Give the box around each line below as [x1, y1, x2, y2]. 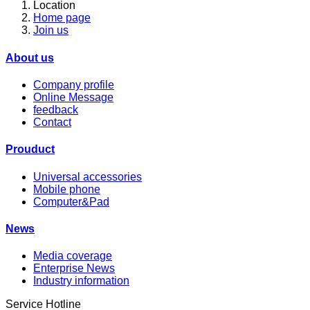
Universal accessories [33, 170, 142, 183]
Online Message [33, 91, 113, 103]
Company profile [33, 78, 114, 91]
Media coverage [33, 250, 112, 262]
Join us [33, 24, 69, 37]
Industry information [33, 275, 129, 287]
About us [6, 51, 54, 64]
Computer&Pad [33, 195, 109, 208]
